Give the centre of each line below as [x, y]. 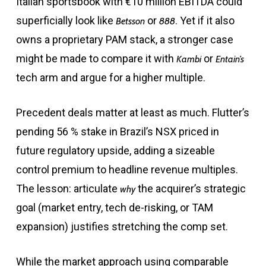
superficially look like [66, 21]
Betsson [130, 21]
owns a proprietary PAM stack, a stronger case [124, 40]
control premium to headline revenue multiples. [127, 170]
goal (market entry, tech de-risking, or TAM [114, 208]
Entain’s [229, 59]
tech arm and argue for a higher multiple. [110, 78]
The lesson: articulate [68, 189]
